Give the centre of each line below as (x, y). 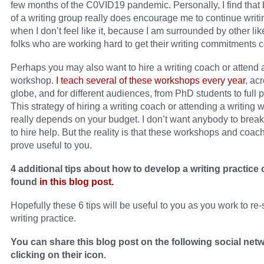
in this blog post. (77, 182)
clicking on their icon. (58, 255)
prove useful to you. (51, 145)
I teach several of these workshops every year (151, 80)
